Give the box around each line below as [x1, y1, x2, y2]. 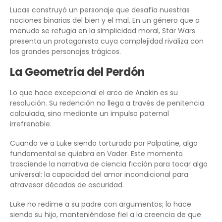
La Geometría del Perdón [10, 64, 145, 80]
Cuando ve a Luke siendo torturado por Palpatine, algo [10, 138, 198, 148]
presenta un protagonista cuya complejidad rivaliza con [10, 36, 204, 46]
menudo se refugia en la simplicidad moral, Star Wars [10, 25, 195, 36]
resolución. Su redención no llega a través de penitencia [10, 98, 204, 108]
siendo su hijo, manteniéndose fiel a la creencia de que [10, 209, 201, 220]
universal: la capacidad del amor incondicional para [10, 169, 188, 179]
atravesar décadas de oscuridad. [10, 179, 124, 190]
